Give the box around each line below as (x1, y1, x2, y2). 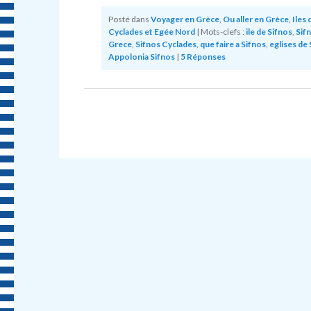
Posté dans (108, 14, 149, 25)
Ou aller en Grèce (222, 14, 289, 25)
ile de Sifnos (245, 26, 292, 37)
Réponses (185, 51, 226, 62)
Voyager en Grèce (150, 14, 219, 25)
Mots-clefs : (200, 26, 244, 37)
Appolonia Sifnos (108, 51, 175, 62)
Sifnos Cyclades (135, 39, 196, 50)
